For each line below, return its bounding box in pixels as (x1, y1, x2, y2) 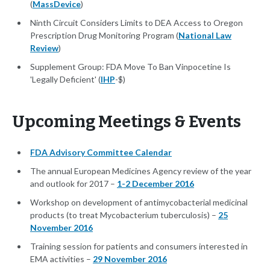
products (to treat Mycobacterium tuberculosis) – (30, 210, 218, 221)
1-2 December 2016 (117, 178, 194, 189)
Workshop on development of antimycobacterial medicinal (30, 197, 248, 208)
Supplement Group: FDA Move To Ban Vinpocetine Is (30, 61, 231, 72)
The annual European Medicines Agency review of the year (30, 166, 251, 177)
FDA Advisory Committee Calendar (30, 147, 172, 158)
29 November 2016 (93, 254, 167, 265)
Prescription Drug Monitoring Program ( (30, 30, 178, 41)
